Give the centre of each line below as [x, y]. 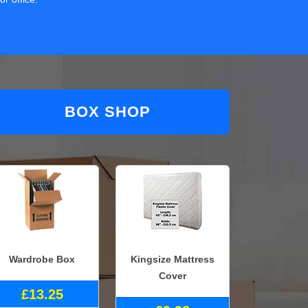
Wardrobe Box [42, 259]
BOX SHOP [107, 112]
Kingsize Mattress [173, 259]
